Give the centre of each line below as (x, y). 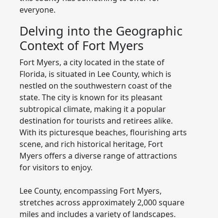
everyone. (37, 9)
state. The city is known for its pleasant (91, 97)
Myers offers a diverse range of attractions (98, 155)
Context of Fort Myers (82, 45)
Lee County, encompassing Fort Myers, (91, 191)
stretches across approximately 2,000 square (102, 202)
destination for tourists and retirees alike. (96, 120)
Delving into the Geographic (101, 30)
